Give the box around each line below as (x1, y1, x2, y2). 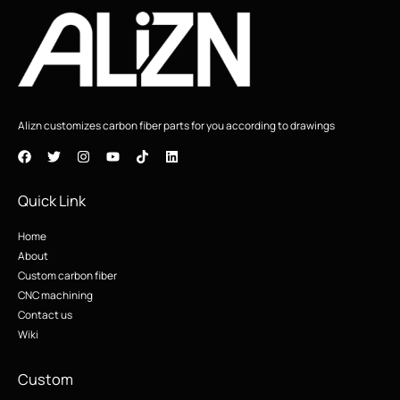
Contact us (18, 306, 72, 322)
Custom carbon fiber (18, 267, 117, 283)
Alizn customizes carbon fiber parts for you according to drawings (18, 118, 335, 134)
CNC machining (18, 287, 93, 303)
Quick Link (18, 191, 86, 212)
